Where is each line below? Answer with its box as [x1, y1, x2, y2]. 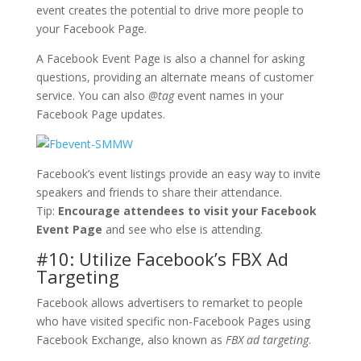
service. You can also [35, 87, 148, 103]
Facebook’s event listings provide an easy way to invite [35, 165, 321, 181]
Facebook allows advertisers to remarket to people [35, 294, 303, 310]
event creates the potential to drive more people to [35, 2, 304, 18]
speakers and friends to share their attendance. [35, 184, 282, 200]
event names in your [173, 87, 284, 103]
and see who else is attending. [102, 221, 263, 237]
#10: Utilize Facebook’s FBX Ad [35, 246, 288, 271]
